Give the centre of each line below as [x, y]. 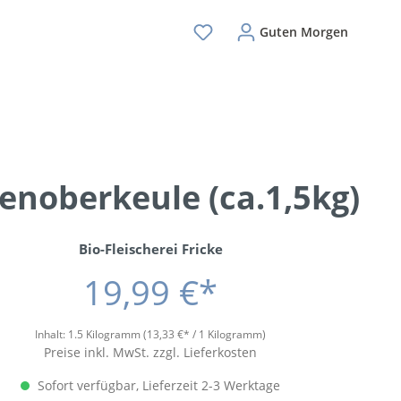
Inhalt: [51, 334]
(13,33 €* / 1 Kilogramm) [205, 334]
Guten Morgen [304, 32]
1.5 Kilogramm [106, 334]
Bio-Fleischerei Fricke [150, 249]
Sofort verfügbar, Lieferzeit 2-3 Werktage [157, 385]
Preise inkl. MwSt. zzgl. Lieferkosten [150, 352]
